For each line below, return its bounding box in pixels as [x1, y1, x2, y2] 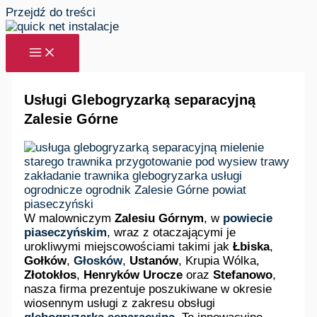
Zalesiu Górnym [115, 211, 204, 225]
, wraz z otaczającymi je [107, 225, 236, 239]
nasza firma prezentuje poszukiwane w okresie [24, 282, 272, 296]
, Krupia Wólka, [178, 253, 260, 267]
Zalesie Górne [24, 110, 119, 127]
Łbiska [233, 239, 270, 253]
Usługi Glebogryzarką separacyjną [24, 91, 256, 108]
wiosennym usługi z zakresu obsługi [24, 296, 216, 310]
